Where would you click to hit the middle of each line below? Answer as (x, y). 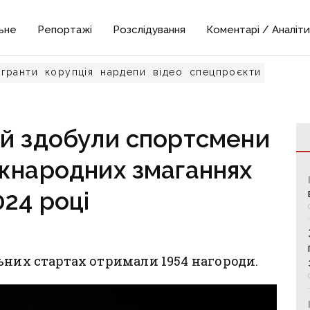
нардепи (124, 72)
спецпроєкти (226, 72)
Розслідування (149, 30)
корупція (70, 72)
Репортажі (65, 30)
